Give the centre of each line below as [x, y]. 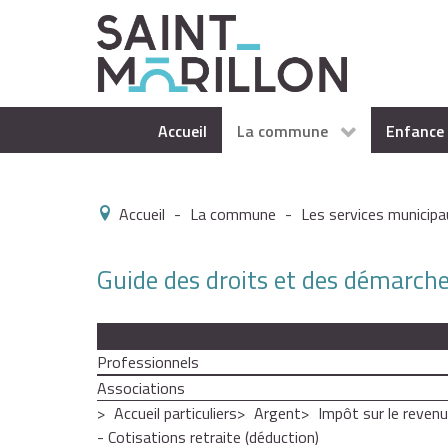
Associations [141, 388]
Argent [277, 413]
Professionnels [148, 362]
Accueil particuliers [175, 413]
